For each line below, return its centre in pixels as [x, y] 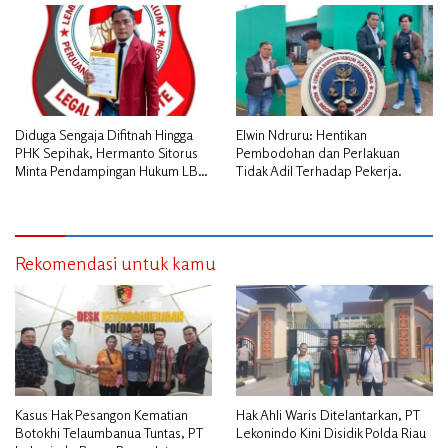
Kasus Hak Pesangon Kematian [101, 414]
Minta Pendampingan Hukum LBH [111, 170]
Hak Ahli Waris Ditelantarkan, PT [328, 414]
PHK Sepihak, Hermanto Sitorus [106, 152]
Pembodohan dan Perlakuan [318, 152]
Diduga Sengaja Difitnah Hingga [104, 134]
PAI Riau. [40, 188]
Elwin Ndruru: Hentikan [301, 134]
